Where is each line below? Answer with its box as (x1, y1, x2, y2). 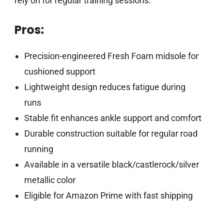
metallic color (24, 175, 76, 186)
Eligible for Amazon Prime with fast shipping (24, 190, 193, 201)
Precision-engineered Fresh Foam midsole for (24, 51, 199, 62)
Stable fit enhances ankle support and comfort (24, 113, 201, 124)
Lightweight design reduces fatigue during (24, 82, 186, 93)
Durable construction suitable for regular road (24, 128, 198, 139)
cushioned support (24, 66, 95, 77)
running (24, 144, 53, 155)
